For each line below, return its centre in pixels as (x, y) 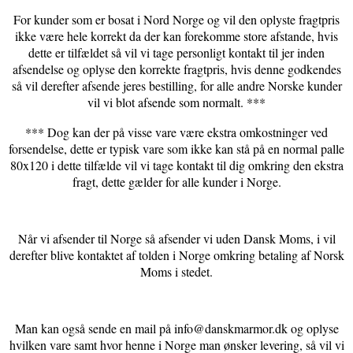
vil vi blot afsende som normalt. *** (176, 102)
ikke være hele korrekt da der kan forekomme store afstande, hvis (176, 36)
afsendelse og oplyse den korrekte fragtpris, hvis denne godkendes (176, 69)
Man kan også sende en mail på (94, 329)
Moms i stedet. (176, 272)
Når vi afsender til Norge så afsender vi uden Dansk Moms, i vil (176, 239)
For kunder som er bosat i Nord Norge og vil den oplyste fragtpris (176, 20)
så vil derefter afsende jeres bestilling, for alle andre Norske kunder (176, 86)
